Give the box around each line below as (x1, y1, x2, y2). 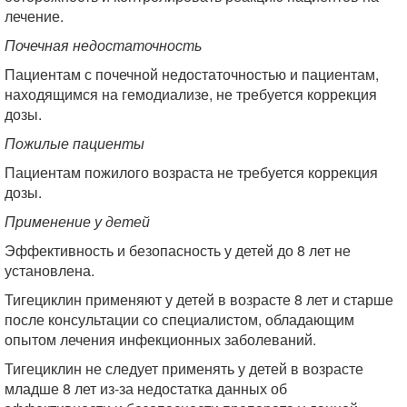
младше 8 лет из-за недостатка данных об (5, 378, 287, 399)
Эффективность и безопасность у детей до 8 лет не (5, 240, 351, 261)
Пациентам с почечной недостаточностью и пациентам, (5, 64, 379, 84)
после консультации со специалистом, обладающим (5, 309, 354, 330)
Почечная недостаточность (5, 35, 202, 55)
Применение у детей (5, 211, 150, 232)
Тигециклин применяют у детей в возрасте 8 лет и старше (5, 289, 393, 310)
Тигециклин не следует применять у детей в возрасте (5, 358, 363, 379)
